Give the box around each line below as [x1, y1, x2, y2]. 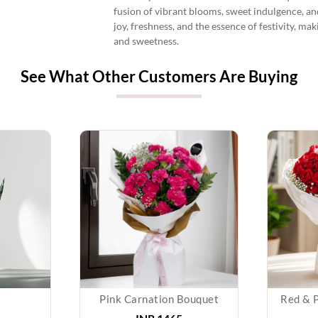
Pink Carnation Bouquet [99, 292, 219, 305]
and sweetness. [113, 35, 179, 47]
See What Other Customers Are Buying [21, 67, 297, 86]
